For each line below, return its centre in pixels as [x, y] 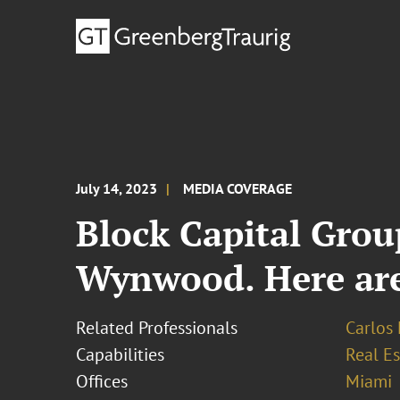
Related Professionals [157, 328]
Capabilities [121, 354]
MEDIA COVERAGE [238, 188]
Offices [102, 381]
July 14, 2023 [117, 188]
